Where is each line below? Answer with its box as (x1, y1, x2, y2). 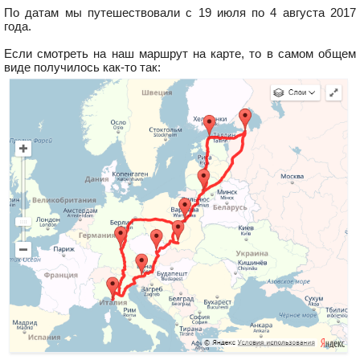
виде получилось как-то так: (4, 60, 161, 74)
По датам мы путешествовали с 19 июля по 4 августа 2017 (4, 6, 356, 19)
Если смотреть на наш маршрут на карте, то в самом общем (4, 47, 356, 60)
